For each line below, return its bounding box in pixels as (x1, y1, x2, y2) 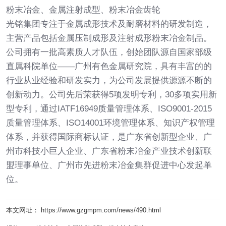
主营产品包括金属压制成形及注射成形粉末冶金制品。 (6, 33, 212, 43)
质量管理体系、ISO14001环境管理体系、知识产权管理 (6, 118, 215, 128)
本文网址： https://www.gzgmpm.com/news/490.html (6, 206, 161, 214)
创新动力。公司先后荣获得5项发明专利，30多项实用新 (6, 89, 217, 99)
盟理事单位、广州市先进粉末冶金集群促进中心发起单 (6, 160, 212, 170)
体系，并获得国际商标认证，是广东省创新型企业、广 (6, 132, 212, 142)
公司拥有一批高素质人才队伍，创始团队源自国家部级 (6, 47, 212, 57)
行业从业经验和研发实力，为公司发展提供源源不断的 (6, 75, 212, 85)
